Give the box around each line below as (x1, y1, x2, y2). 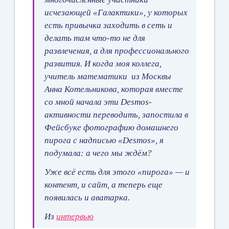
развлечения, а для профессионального (44, 45, 190, 56)
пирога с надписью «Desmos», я (44, 135, 164, 145)
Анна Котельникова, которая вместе (44, 84, 184, 94)
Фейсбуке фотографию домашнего (44, 122, 179, 132)
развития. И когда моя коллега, (44, 58, 162, 68)
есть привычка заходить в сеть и (44, 20, 173, 30)
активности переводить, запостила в (44, 109, 189, 120)
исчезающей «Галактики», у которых (44, 7, 188, 17)
